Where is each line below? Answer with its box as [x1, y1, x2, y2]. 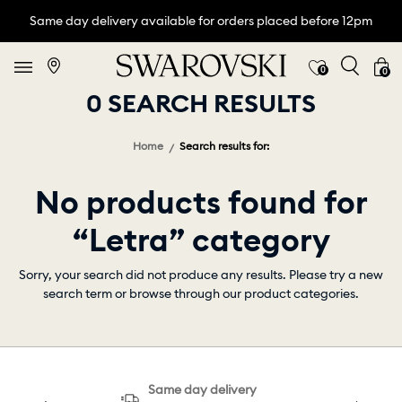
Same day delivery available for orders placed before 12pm [30, 13, 372, 29]
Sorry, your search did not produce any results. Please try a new [19, 267, 383, 284]
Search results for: [179, 139, 270, 153]
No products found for [34, 182, 368, 223]
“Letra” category [72, 220, 330, 260]
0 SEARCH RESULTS [86, 87, 316, 120]
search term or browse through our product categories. [43, 285, 359, 302]
